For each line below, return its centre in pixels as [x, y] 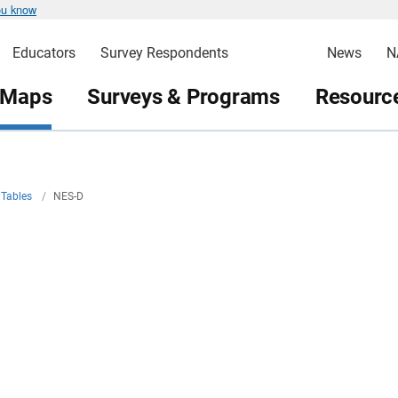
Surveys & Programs [183, 96]
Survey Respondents [164, 53]
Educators [44, 53]
